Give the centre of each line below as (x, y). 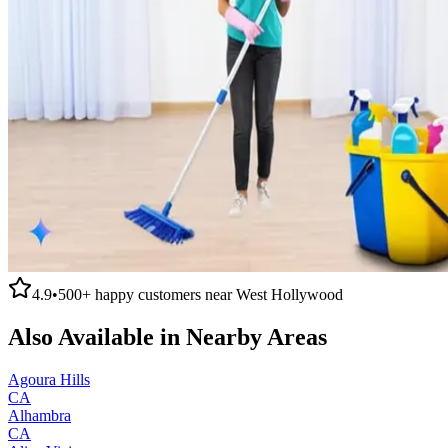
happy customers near (163, 294)
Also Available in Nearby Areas (167, 336)
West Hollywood (289, 294)
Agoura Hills (49, 379)
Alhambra (39, 415)
